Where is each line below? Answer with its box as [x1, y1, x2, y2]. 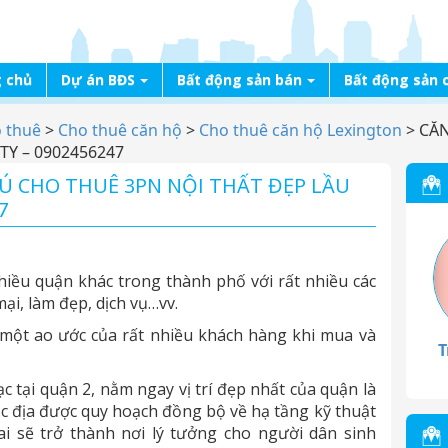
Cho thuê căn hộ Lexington [199, 119, 402, 141]
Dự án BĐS [61, 70, 135, 89]
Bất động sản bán [177, 70, 302, 89]
